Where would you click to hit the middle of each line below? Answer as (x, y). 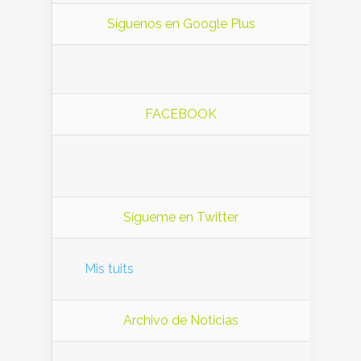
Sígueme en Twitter (181, 218)
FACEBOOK (181, 114)
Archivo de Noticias (181, 321)
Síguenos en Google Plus (181, 24)
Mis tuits (109, 269)
